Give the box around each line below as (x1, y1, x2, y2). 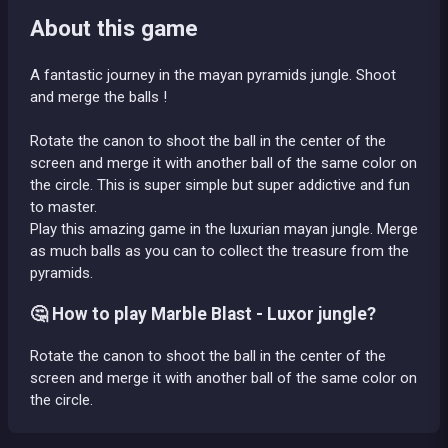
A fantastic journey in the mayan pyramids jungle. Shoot (30, 65, 396, 84)
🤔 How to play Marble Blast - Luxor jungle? (30, 304, 376, 325)
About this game (30, 15, 198, 41)
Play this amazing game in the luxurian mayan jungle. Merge (30, 219, 418, 238)
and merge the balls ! (30, 87, 167, 106)
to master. (30, 197, 97, 216)
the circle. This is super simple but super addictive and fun (30, 175, 410, 194)
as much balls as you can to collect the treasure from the (30, 241, 409, 260)
